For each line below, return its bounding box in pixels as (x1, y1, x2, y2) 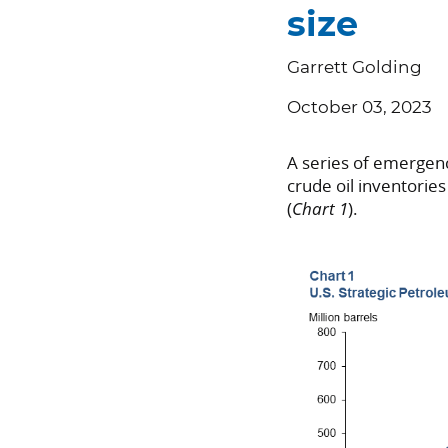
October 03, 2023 (287, 99, 433, 117)
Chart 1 (292, 197, 349, 221)
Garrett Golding (287, 59, 423, 77)
